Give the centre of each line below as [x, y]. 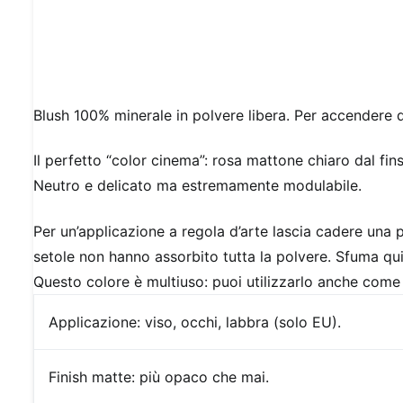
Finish [68, 376]
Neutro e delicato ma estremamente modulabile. [197, 186]
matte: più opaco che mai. [180, 376]
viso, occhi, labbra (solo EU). [243, 322]
